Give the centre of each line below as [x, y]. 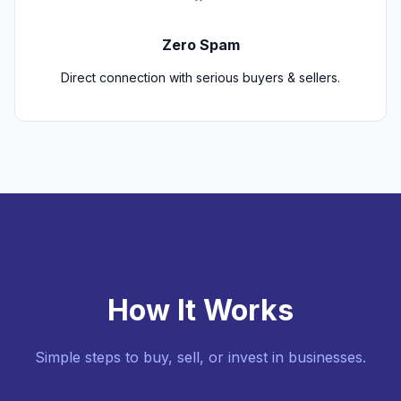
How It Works [200, 310]
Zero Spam [200, 45]
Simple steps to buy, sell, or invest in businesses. [200, 357]
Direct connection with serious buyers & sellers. [200, 78]
